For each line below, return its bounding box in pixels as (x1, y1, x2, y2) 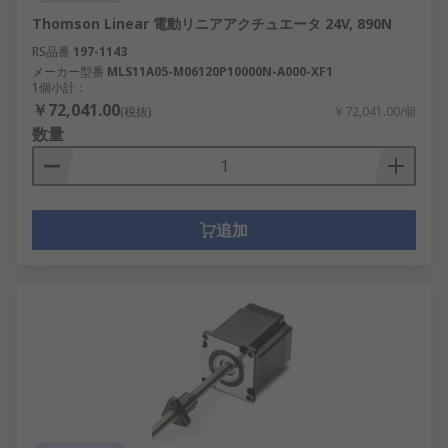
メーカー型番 (32, 63, 104, 80)
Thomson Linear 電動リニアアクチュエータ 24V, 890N (32, 14, 392, 33)
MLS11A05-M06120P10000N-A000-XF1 (107, 63, 333, 80)
